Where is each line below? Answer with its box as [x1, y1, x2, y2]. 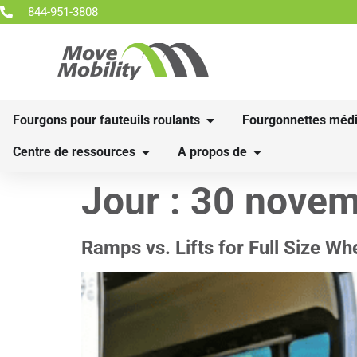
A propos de [178, 144, 247, 159]
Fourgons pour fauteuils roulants [13, 112, 200, 127]
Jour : [81, 178, 190, 224]
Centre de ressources [13, 144, 135, 159]
